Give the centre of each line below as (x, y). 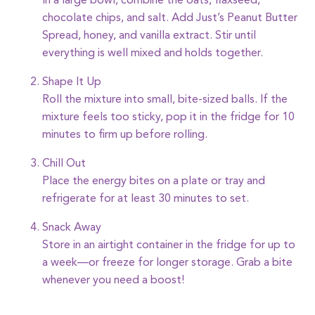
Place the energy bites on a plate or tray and (154, 181)
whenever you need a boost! (113, 281)
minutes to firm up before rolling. (125, 135)
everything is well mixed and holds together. (153, 53)
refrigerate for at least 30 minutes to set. (146, 199)
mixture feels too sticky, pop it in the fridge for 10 (168, 117)
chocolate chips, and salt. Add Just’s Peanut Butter (170, 18)
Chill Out (64, 164)
